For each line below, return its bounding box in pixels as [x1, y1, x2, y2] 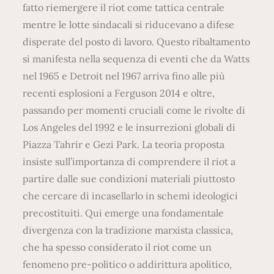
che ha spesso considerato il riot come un [23, 240, 212, 253]
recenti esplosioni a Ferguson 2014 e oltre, [23, 86, 215, 99]
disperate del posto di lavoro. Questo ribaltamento [23, 35, 251, 48]
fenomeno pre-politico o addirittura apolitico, [23, 257, 232, 270]
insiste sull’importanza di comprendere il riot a [23, 155, 236, 168]
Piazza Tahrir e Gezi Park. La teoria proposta [23, 138, 225, 150]
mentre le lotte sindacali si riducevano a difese [23, 18, 235, 31]
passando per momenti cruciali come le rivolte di [23, 103, 246, 116]
